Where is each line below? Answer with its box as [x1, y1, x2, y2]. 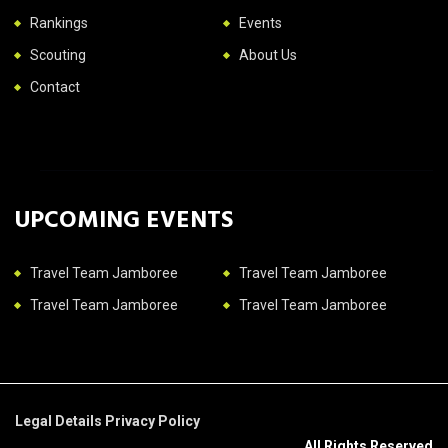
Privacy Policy [105, 412, 200, 429]
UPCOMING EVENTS [15, 199, 233, 236]
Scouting [30, 46, 86, 63]
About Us [239, 46, 297, 63]
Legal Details [15, 412, 105, 429]
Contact [30, 78, 80, 95]
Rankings [30, 14, 88, 31]
